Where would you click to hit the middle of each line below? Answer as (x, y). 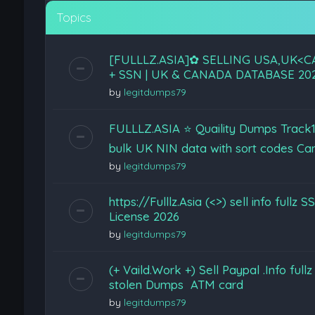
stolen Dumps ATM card (176, 284)
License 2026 (144, 216)
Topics (73, 17)
